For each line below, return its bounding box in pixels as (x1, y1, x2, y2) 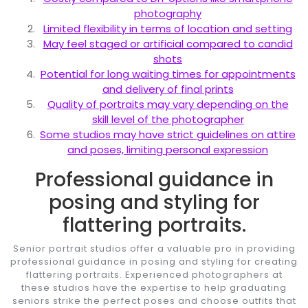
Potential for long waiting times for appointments (40, 66, 296, 81)
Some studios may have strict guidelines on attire (40, 126, 296, 142)
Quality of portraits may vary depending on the (47, 96, 289, 111)
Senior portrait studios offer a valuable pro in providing (12, 241, 296, 255)
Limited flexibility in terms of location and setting (43, 21, 292, 36)
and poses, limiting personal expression (67, 142, 268, 157)
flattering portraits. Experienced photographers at (25, 267, 283, 281)
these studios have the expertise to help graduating (21, 280, 287, 294)
